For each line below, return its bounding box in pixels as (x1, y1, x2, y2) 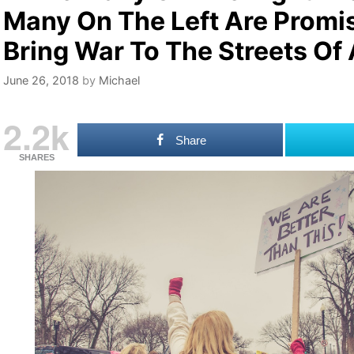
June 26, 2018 (3, 73, 79, 88)
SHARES (18, 153, 55, 163)
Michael (99, 73, 140, 88)
